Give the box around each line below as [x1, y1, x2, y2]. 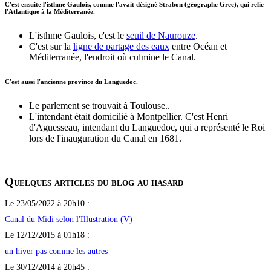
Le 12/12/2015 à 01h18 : [5, 230, 90, 240]
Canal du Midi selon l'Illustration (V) [5, 214, 132, 224]
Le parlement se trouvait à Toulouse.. [29, 100, 170, 111]
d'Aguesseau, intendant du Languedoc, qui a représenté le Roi [29, 122, 265, 133]
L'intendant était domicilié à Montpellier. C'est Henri [29, 111, 228, 122]
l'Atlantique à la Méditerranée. [5, 8, 95, 16]
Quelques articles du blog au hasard [5, 175, 183, 189]
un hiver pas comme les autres [5, 246, 108, 256]
